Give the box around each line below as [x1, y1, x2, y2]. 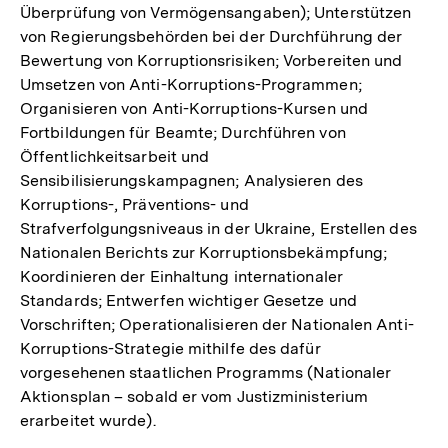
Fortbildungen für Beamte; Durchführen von [20, 122, 346, 142]
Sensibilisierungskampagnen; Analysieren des [20, 170, 363, 190]
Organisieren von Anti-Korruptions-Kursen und [20, 98, 368, 118]
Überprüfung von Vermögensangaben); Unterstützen [20, 2, 412, 22]
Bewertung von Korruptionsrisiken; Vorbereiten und [20, 50, 403, 70]
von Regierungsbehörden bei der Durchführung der [20, 26, 403, 46]
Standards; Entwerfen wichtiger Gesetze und [20, 290, 357, 310]
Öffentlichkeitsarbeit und [20, 146, 210, 166]
